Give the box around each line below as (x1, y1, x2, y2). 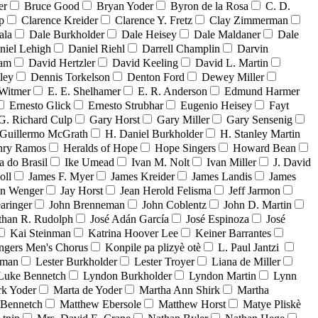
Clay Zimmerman (209, 14, 288, 27)
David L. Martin (195, 57, 268, 70)
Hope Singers (155, 142, 216, 155)
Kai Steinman (10, 227, 71, 240)
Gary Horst (89, 114, 140, 126)
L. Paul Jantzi (218, 241, 282, 254)
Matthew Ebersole (60, 298, 141, 311)
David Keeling (112, 57, 178, 70)
